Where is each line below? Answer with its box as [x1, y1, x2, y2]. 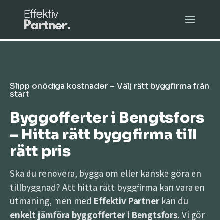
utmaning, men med [10, 195, 94, 207]
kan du [159, 195, 188, 207]
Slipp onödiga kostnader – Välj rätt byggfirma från [10, 81, 209, 91]
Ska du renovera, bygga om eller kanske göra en [10, 167, 201, 179]
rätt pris [10, 142, 71, 161]
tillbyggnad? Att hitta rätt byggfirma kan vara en [10, 181, 205, 193]
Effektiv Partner [94, 195, 159, 207]
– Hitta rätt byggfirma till [10, 125, 197, 144]
